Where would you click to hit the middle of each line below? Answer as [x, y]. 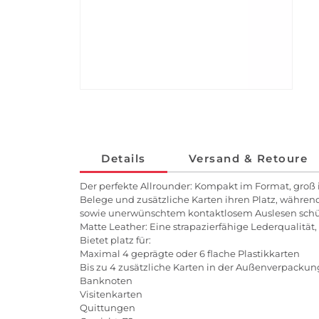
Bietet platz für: [116, 240]
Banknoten [106, 281]
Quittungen [108, 308]
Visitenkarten [111, 294]
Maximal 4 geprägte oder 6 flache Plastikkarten [190, 254]
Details [124, 159]
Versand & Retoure [248, 159]
